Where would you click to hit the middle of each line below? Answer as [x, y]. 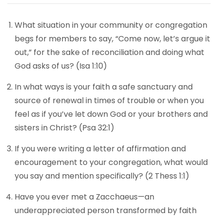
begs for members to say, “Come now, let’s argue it [112, 39]
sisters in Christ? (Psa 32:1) [64, 128]
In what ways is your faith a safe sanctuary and [104, 87]
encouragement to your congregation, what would [111, 162]
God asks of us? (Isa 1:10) [61, 66]
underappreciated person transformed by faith [106, 210]
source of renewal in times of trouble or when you [109, 100]
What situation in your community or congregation [111, 25]
